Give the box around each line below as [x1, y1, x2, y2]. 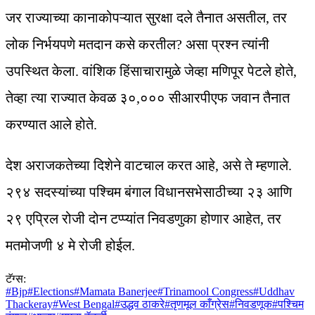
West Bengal [58, 298, 115, 311]
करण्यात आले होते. [6, 117, 97, 133]
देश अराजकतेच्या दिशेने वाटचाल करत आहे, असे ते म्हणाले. [6, 157, 292, 174]
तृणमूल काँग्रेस [170, 298, 229, 311]
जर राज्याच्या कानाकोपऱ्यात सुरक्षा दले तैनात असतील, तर [6, 10, 287, 26]
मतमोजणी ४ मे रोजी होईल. [6, 238, 135, 254]
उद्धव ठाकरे [120, 298, 165, 311]
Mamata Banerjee [79, 285, 157, 298]
